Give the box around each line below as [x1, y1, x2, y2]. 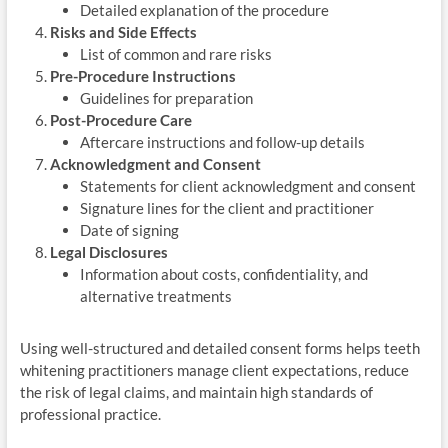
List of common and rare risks [79, 44, 272, 63]
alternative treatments [79, 286, 232, 305]
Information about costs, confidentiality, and [79, 264, 368, 283]
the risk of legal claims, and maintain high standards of [19, 382, 373, 401]
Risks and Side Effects [49, 22, 197, 41]
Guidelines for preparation [79, 88, 253, 107]
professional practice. [19, 404, 161, 423]
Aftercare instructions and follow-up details [79, 132, 365, 151]
